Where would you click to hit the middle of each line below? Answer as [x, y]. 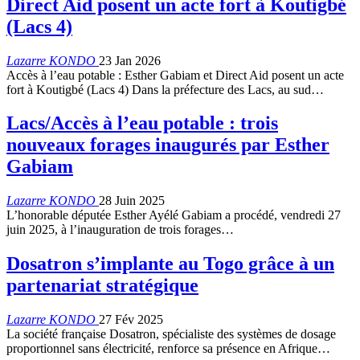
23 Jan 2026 [130, 60]
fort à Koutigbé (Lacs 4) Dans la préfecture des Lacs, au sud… [165, 89]
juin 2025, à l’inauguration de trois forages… [120, 230]
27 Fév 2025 [131, 320]
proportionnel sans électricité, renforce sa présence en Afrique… [168, 349]
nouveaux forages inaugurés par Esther [168, 145]
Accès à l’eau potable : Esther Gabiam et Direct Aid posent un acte [175, 75]
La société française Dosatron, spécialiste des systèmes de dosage [171, 334]
